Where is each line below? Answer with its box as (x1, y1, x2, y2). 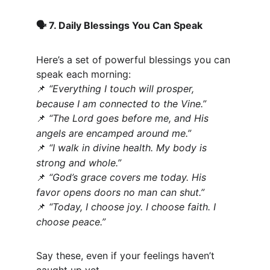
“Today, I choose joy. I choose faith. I (49, 201, 219, 213)
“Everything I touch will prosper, (49, 83, 197, 95)
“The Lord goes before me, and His (49, 112, 212, 124)
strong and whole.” (36, 157, 121, 169)
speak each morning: (36, 68, 131, 80)
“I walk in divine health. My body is (49, 142, 210, 154)
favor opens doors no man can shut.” (36, 186, 204, 198)
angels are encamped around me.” (36, 127, 191, 139)
